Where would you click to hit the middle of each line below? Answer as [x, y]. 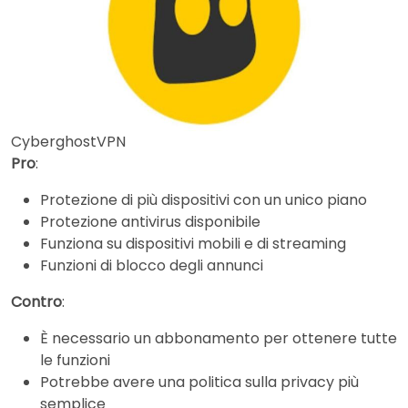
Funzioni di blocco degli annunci [152, 266]
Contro [36, 302]
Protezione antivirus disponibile [150, 222]
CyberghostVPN [68, 142]
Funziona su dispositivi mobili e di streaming [193, 244]
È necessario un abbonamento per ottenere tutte [219, 339]
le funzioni [75, 361]
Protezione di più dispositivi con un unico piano [204, 200]
